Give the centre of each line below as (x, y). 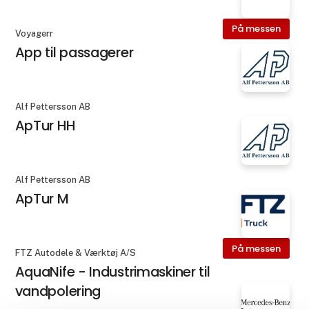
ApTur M (42, 199)
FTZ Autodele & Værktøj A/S (75, 253)
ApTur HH (45, 125)
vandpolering (58, 291)
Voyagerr (34, 33)
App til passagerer (74, 52)
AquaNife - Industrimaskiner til (112, 272)
